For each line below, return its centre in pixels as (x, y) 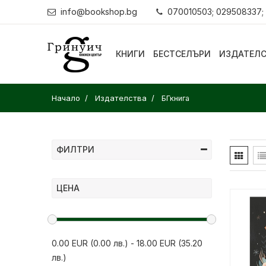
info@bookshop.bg (99, 12)
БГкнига (175, 98)
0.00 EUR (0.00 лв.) (90, 243)
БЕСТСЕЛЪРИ (182, 54)
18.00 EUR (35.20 (170, 243)
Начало (66, 98)
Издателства (121, 98)
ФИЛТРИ (75, 149)
